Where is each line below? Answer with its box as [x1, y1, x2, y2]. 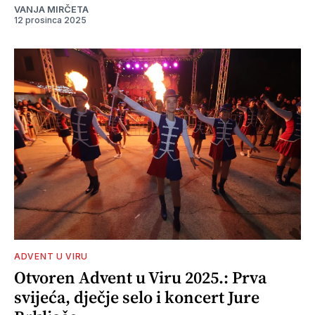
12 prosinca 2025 [14, 15, 86, 26]
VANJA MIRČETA [14, 4, 89, 15]
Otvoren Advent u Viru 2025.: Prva [14, 266, 266, 290]
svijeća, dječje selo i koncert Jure [14, 285, 259, 309]
